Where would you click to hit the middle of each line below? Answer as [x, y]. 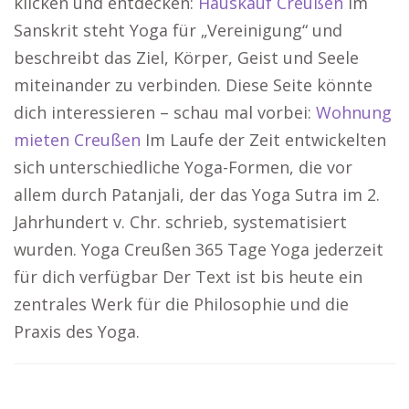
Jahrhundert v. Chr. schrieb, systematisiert [180, 222]
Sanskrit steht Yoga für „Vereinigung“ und [178, 31]
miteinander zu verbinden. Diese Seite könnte [193, 85]
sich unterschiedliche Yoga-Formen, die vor [183, 168]
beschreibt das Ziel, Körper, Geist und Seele [186, 58]
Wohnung [354, 113]
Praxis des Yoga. [77, 332]
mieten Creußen [77, 140]
